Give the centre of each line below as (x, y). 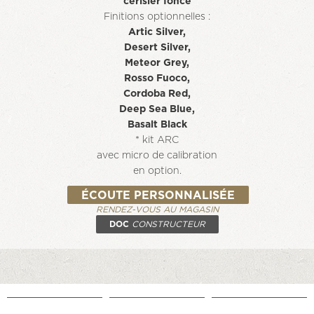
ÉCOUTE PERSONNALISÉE (158, 196)
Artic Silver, (157, 32)
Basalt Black (157, 125)
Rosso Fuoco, (157, 78)
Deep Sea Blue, (157, 109)
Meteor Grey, (157, 63)
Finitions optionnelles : (157, 17)
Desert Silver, (157, 48)
